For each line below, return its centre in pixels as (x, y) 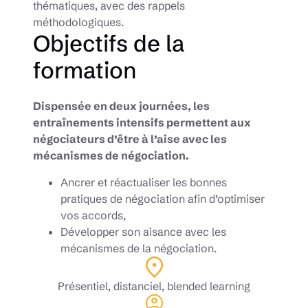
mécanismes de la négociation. (139, 248)
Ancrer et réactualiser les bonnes (144, 182)
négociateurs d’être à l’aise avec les (130, 139)
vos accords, (93, 215)
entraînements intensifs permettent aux (142, 122)
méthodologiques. (78, 22)
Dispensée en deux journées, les (121, 106)
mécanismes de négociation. (112, 155)
